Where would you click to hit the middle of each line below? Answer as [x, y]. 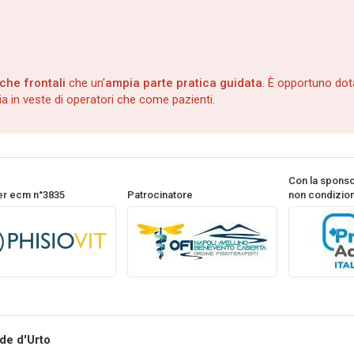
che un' [85, 83]
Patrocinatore [160, 194]
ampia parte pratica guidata [184, 83]
